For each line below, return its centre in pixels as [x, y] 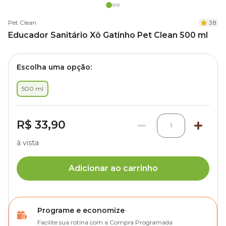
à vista [28, 143]
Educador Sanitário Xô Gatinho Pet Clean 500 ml [108, 35]
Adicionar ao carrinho [113, 168]
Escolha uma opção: [54, 67]
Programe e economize [81, 210]
